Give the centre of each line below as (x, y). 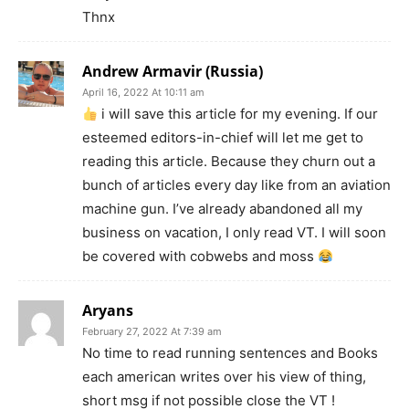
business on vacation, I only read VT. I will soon (234, 233)
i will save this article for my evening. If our (238, 114)
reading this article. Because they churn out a (229, 162)
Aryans (108, 311)
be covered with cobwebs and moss (200, 257)
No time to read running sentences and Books (230, 353)
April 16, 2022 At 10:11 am (143, 93)
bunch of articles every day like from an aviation (236, 185)
